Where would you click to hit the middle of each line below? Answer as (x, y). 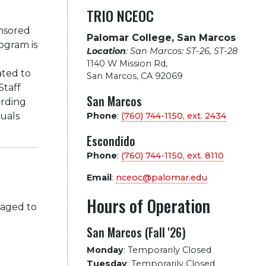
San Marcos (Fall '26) (136, 232)
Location (106, 51)
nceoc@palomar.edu (161, 178)
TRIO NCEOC (120, 15)
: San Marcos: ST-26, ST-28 (181, 51)
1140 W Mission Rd (126, 64)
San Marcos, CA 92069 (134, 76)
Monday (105, 250)
